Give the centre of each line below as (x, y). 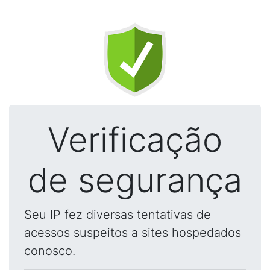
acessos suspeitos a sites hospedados (133, 233)
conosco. (50, 251)
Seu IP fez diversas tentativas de (118, 215)
